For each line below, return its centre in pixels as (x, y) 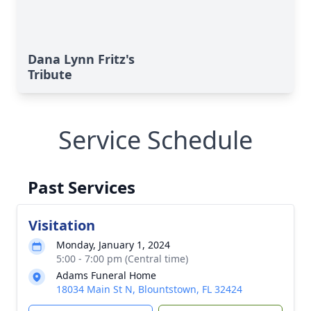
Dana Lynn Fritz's (81, 59)
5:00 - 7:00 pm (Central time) (122, 259)
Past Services (82, 187)
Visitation (62, 225)
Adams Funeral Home (106, 275)
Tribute (50, 74)
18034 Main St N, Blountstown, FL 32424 (149, 289)
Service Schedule (155, 140)
